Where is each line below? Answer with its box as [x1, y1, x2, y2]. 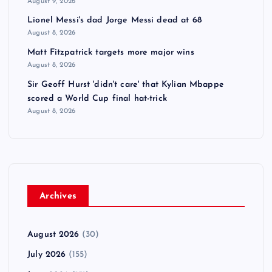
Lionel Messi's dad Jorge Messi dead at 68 [27, 16, 202, 25]
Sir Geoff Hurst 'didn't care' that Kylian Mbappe [27, 80, 224, 89]
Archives [39, 191, 77, 201]
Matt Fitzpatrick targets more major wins [27, 48, 194, 58]
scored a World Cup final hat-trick [27, 93, 167, 103]
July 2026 [27, 250, 66, 260]
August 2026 [27, 229, 80, 239]
